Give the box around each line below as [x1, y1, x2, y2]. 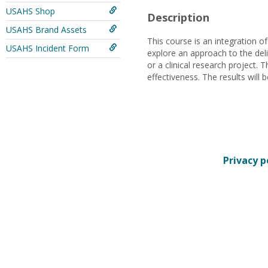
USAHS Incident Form [6, 42, 89, 54]
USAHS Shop [6, 5, 55, 17]
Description [147, 10, 209, 25]
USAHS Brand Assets [6, 24, 87, 35]
